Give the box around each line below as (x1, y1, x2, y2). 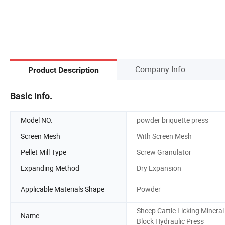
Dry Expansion (137, 163, 181, 173)
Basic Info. (10, 90, 52, 101)
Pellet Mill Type (21, 147, 66, 157)
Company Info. (135, 63, 187, 75)
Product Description (28, 65, 99, 75)
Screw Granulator (137, 147, 191, 157)
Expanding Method (21, 163, 79, 173)
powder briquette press (137, 115, 208, 125)
